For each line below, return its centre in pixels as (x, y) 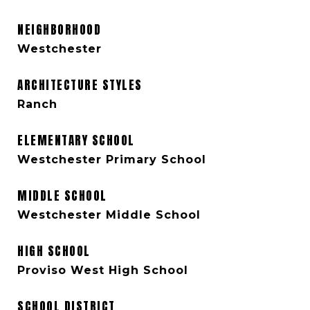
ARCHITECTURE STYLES (80, 85)
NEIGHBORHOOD (59, 30)
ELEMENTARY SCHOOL (76, 140)
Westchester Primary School (112, 159)
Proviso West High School (103, 270)
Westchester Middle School (109, 215)
